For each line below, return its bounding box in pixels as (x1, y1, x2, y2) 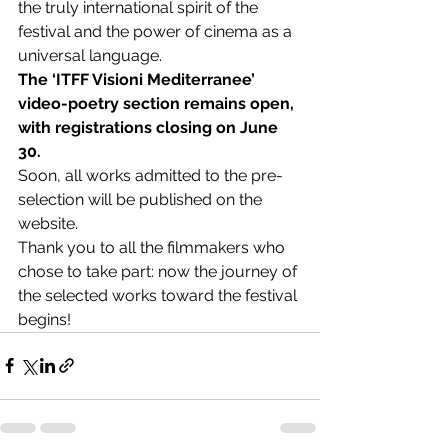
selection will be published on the (18, 189, 266, 209)
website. (18, 213, 78, 233)
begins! (18, 309, 71, 329)
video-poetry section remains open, (18, 93, 298, 113)
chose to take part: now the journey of (18, 261, 301, 281)
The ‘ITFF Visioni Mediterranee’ (18, 69, 259, 89)
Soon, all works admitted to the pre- (18, 165, 283, 185)
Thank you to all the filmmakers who (18, 237, 289, 257)
